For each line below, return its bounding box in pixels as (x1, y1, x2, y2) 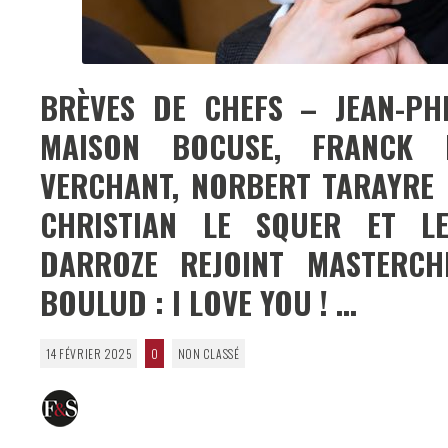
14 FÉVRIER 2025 (45, 344, 132, 362)
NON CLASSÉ (177, 344, 240, 362)
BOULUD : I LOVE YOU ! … (40, 278, 357, 325)
